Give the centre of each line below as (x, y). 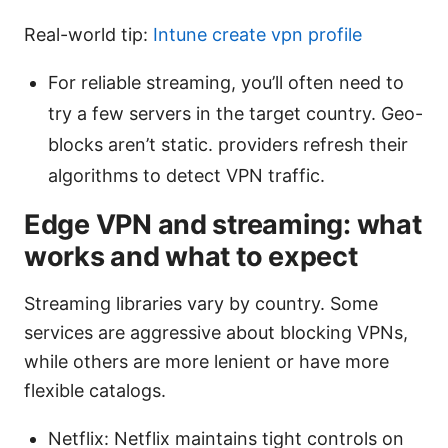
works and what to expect (191, 257)
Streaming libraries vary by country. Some (201, 304)
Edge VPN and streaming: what (223, 225)
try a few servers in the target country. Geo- (235, 114)
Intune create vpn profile (257, 35)
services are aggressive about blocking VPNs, (216, 333)
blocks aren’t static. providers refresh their (228, 145)
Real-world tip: (88, 35)
